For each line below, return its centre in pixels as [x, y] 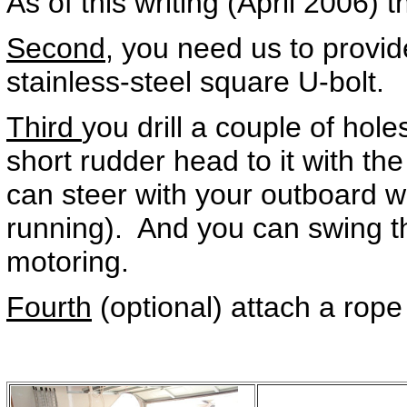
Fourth [49, 307]
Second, [60, 48]
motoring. [68, 262]
